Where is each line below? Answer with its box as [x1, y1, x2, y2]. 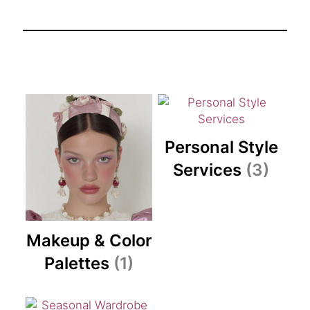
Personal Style [164, 136, 278, 157]
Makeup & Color [26, 230, 152, 251]
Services [173, 159, 246, 180]
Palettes [44, 253, 113, 274]
